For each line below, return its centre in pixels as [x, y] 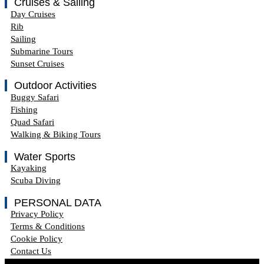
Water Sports [45, 156]
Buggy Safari [35, 97]
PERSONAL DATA [58, 202]
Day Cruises [33, 14]
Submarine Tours [42, 51]
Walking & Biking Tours [56, 134]
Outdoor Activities [55, 86]
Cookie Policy [37, 239]
